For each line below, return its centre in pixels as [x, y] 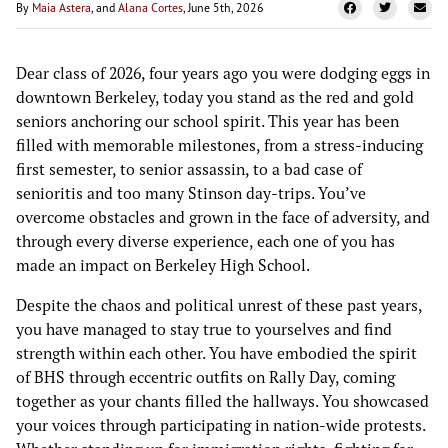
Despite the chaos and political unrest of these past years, [219, 305]
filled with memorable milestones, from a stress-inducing [219, 145]
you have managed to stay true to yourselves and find [204, 329]
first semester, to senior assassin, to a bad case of [189, 169]
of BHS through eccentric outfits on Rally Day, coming [205, 377]
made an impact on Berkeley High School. [164, 265]
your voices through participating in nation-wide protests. [220, 425]
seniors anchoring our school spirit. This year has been [207, 121]
